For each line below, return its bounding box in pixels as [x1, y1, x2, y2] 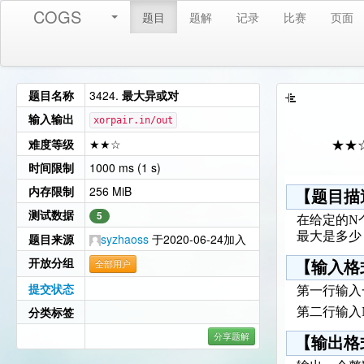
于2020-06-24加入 [149, 231, 246, 247]
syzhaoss [101, 231, 149, 247]
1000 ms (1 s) [89, 159, 161, 175]
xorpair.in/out [93, 115, 173, 126]
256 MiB [89, 183, 132, 199]
